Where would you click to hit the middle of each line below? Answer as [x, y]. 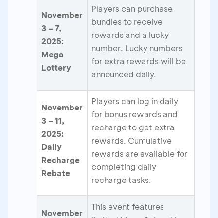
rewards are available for [139, 153]
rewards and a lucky [130, 35]
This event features [128, 206]
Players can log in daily [135, 101]
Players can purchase [132, 8]
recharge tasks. [121, 180]
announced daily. [124, 74]
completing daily [124, 166]
